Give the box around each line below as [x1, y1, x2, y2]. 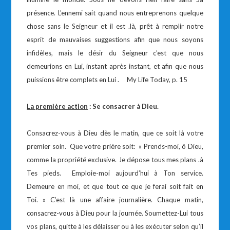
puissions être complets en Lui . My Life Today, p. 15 [27, 75, 188, 84]
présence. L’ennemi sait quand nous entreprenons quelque [27, 9, 203, 17]
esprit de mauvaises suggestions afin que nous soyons [27, 35, 203, 44]
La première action [27, 102, 88, 110]
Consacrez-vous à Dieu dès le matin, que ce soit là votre [27, 129, 203, 137]
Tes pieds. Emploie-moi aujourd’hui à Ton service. [27, 169, 203, 177]
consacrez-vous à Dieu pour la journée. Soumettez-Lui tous [27, 209, 203, 217]
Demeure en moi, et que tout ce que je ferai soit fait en [27, 182, 203, 190]
